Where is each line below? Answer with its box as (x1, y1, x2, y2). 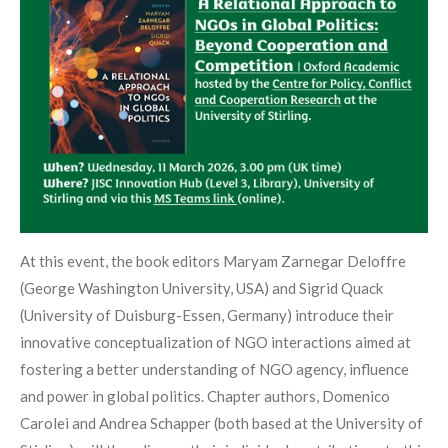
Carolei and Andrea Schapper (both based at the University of (20, 414, 423, 433)
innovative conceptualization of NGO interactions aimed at (20, 333, 411, 352)
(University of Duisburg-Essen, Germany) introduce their (20, 306, 394, 325)
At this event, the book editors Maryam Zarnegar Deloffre (20, 252, 406, 271)
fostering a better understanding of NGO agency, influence (20, 360, 409, 379)
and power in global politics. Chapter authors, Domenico (20, 387, 390, 406)
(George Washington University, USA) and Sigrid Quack (20, 279, 383, 298)
